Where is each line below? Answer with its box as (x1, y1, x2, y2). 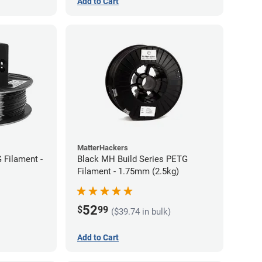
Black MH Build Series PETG (77, 154, 188, 165)
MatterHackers (77, 143, 128, 153)
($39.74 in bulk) (111, 206, 171, 217)
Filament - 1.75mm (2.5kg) (77, 166, 179, 177)
